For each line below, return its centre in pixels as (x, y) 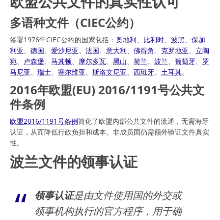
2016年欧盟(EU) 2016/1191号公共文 (107, 89)
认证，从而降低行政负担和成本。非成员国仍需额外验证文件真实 (110, 132)
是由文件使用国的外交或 (128, 195)
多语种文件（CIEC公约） (75, 22)
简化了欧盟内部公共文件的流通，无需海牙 (143, 121)
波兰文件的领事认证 (74, 161)
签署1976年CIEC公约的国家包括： (63, 39)
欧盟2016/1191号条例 (44, 121)
